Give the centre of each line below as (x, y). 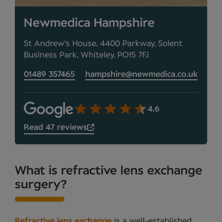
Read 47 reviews (55, 128)
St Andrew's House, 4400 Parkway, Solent (103, 44)
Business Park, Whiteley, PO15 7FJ (86, 55)
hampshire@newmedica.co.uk (141, 75)
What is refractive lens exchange (109, 171)
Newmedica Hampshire (89, 24)
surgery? (41, 185)
